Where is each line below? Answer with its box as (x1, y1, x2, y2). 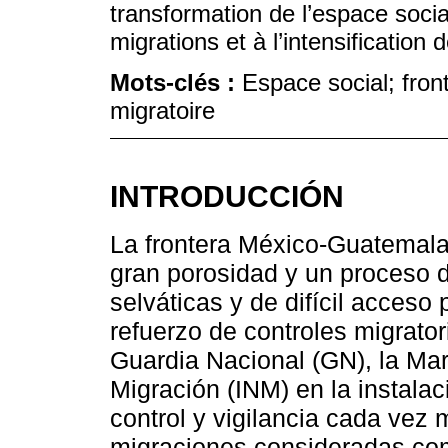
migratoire (110, 97, 215, 125)
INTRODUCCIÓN (110, 178, 344, 213)
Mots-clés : (110, 69, 242, 97)
